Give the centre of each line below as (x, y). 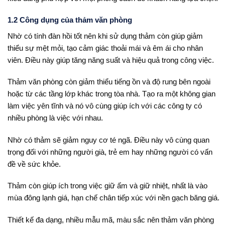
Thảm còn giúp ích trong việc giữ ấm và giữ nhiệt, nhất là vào (107, 186)
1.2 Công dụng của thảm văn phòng (70, 20)
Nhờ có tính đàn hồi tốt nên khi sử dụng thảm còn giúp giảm (105, 36)
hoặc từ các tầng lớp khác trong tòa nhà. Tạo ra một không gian (111, 94)
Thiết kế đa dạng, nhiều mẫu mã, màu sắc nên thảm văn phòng (111, 219)
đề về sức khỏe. (34, 164)
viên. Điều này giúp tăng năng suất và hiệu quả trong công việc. (111, 60)
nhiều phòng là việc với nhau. (55, 118)
